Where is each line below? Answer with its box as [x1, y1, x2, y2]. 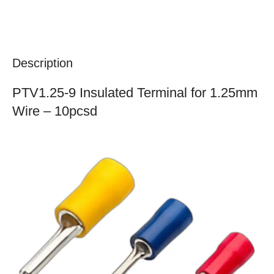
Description [12, 56, 73, 70]
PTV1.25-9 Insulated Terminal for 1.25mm [12, 85, 257, 101]
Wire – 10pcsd [12, 103, 97, 119]
